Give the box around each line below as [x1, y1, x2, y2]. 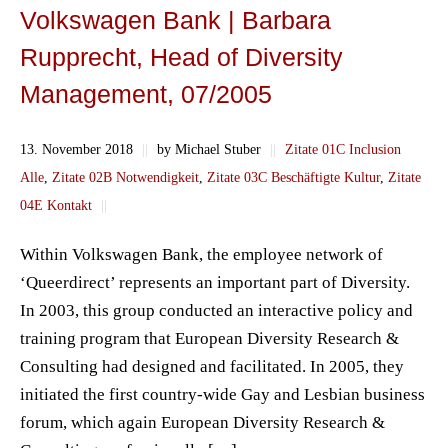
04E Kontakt [20, 196, 92, 213]
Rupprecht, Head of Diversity [20, 43, 343, 72]
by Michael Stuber [153, 140, 265, 157]
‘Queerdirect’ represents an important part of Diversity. [20, 272, 410, 292]
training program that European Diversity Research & [20, 328, 399, 348]
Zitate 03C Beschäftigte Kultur [207, 168, 380, 185]
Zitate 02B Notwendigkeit [52, 168, 199, 185]
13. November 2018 [20, 140, 137, 157]
